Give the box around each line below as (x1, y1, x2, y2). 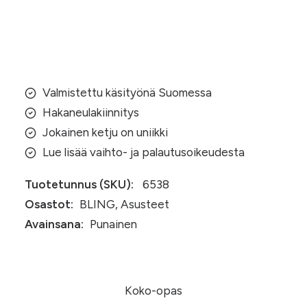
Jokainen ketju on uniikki (42, 125, 168, 139)
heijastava (24, 4, 77, 18)
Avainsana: (25, 217, 84, 231)
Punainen (90, 217, 137, 231)
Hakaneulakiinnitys (42, 106, 139, 119)
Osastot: (25, 197, 73, 211)
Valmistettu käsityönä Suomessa (42, 86, 212, 99)
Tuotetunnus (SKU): (25, 177, 134, 191)
